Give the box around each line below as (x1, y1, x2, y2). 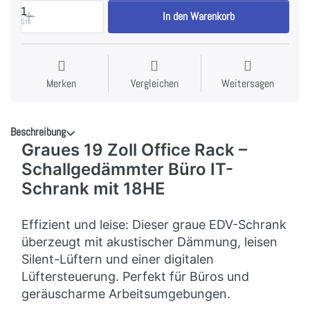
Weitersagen (221, 75, 275, 91)
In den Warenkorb (163, 8, 235, 24)
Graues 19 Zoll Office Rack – (21, 139, 247, 160)
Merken (46, 75, 77, 91)
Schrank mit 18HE (21, 178, 165, 199)
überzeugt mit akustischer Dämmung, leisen (21, 235, 277, 249)
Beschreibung (10, 124, 66, 139)
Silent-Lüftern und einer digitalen (21, 252, 214, 266)
